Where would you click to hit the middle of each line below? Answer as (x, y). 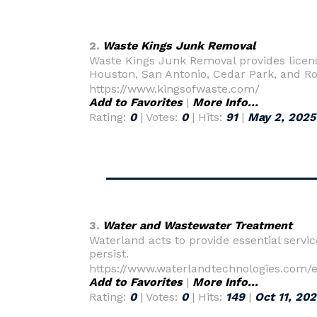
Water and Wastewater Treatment (197, 225)
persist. (109, 254)
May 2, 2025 (282, 117)
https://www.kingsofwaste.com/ (174, 89)
